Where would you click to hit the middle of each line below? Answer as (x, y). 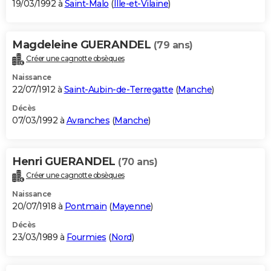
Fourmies (86, 237)
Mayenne (131, 207)
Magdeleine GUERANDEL (83, 45)
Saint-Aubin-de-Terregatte (118, 90)
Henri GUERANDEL (65, 162)
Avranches (88, 121)
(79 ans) (173, 45)
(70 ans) (138, 162)
